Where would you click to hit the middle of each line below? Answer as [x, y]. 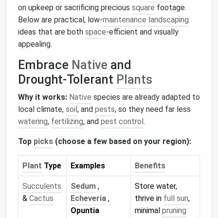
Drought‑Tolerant [67, 80]
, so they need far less [153, 109]
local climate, [42, 109]
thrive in [149, 198]
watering [33, 121]
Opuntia [85, 210]
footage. [171, 8]
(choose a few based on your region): [122, 141]
